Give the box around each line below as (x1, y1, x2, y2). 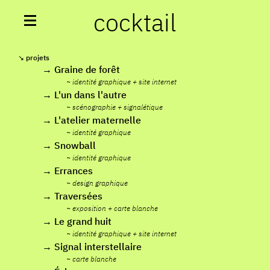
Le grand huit (54, 215, 111, 227)
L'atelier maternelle (54, 114, 141, 126)
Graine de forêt (54, 63, 120, 75)
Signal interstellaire (54, 240, 142, 253)
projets (24, 53, 49, 62)
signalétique (124, 102, 163, 111)
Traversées (54, 190, 102, 202)
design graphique (72, 178, 128, 187)
